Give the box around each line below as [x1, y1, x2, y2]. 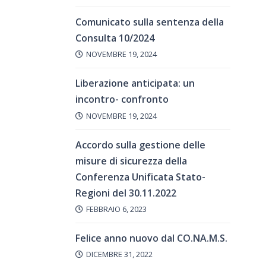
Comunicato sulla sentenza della [75, 15, 224, 29]
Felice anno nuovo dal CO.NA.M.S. [75, 231, 227, 245]
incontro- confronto [75, 93, 169, 106]
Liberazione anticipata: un [75, 77, 195, 90]
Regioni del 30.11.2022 [75, 186, 176, 199]
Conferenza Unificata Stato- [75, 170, 205, 183]
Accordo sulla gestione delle [75, 138, 205, 151]
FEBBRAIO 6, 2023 [85, 203, 147, 214]
